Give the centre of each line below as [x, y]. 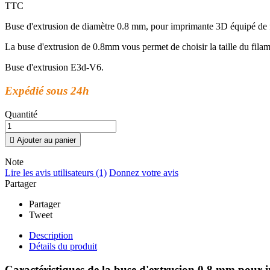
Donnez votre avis [144, 172]
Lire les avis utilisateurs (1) [56, 172]
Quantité [21, 114]
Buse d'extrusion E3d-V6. [54, 67]
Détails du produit [63, 246]
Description [51, 235]
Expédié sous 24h [47, 91]
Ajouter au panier [45, 140]
